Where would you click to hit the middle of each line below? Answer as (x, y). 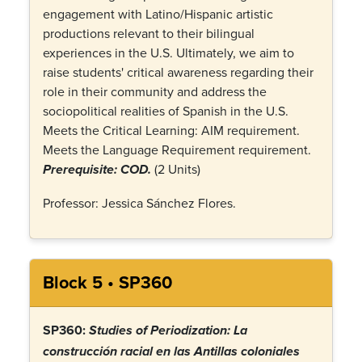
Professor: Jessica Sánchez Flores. (139, 203)
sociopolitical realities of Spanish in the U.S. (166, 111)
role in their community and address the (155, 91)
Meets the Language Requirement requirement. (177, 149)
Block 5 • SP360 (107, 282)
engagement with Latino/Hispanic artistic (158, 14)
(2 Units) (176, 169)
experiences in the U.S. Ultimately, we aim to (168, 53)
